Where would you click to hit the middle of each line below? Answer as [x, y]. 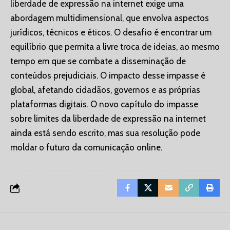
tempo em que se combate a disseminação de [98, 61]
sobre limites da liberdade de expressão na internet [108, 119]
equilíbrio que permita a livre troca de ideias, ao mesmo [115, 47]
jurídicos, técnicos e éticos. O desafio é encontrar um [111, 33]
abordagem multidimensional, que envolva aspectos [110, 18]
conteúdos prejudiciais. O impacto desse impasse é [108, 76]
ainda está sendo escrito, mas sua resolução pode [105, 133]
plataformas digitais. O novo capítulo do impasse [104, 104]
